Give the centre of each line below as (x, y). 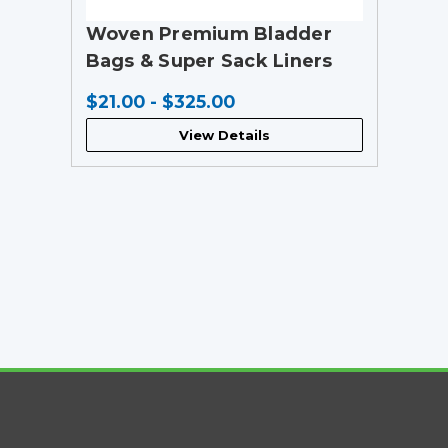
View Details (224, 134)
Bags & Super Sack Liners (209, 60)
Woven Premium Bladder (208, 33)
